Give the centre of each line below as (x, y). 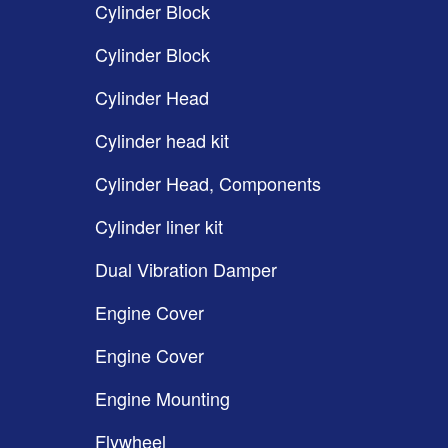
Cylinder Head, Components (208, 183)
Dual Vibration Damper (186, 269)
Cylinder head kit (162, 140)
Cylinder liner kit (159, 226)
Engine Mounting (162, 398)
